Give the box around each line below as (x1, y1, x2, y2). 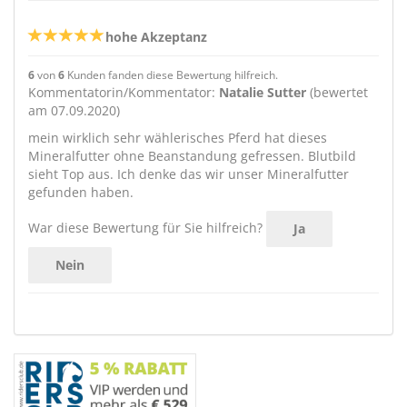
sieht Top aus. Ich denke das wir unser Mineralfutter (28, 165, 349, 183)
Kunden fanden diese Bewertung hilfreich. (65, 67, 278, 82)
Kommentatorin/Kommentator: (28, 84, 219, 101)
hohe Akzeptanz (105, 28, 207, 45)
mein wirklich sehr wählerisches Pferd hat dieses (28, 129, 327, 146)
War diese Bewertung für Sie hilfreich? (28, 218, 263, 236)
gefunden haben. (28, 184, 134, 201)
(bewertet (306, 84, 368, 101)
